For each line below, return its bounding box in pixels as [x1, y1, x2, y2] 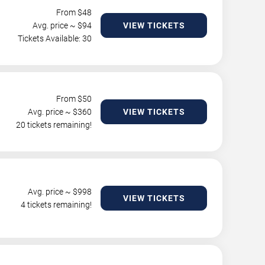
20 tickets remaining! [16, 120, 92, 130]
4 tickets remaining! [21, 200, 92, 210]
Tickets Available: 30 [18, 34, 92, 44]
